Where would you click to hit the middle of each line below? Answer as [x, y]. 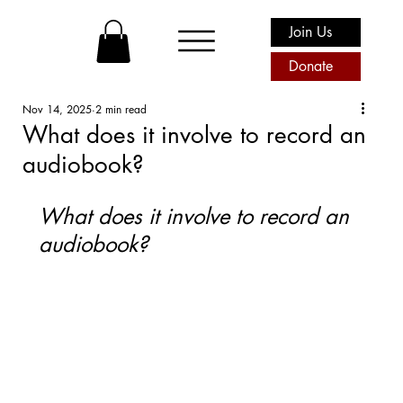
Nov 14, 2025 [58, 109]
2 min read [121, 109]
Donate [310, 66]
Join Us [311, 31]
